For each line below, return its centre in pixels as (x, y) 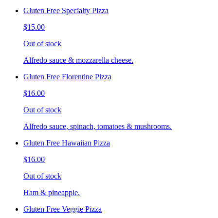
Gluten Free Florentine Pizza (67, 77)
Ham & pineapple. (52, 193)
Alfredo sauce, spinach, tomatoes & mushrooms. (98, 127)
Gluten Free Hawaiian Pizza (67, 143)
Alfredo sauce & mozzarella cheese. (78, 60)
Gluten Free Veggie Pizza (63, 209)
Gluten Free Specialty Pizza (66, 11)
